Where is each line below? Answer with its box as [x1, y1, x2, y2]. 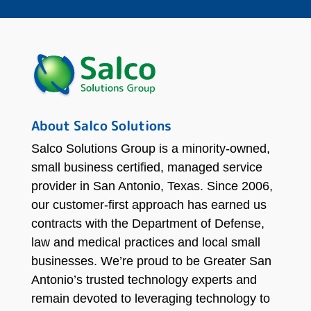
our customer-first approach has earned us [31, 197, 267, 212]
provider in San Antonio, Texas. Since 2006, [31, 178, 273, 193]
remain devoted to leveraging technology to [31, 291, 270, 305]
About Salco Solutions [31, 116, 171, 135]
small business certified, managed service [31, 160, 262, 174]
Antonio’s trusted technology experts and [31, 272, 257, 287]
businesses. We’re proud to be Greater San [31, 253, 271, 268]
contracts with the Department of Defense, [31, 216, 264, 230]
